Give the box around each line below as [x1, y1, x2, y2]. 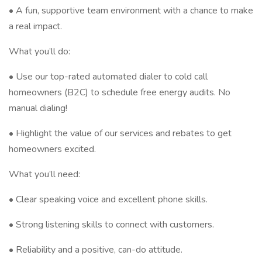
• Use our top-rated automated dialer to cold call [9, 70, 208, 83]
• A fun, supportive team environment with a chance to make [9, 4, 253, 17]
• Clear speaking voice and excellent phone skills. [9, 193, 208, 206]
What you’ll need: [9, 168, 80, 181]
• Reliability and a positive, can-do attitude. [9, 243, 182, 256]
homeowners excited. [9, 143, 96, 156]
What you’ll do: [9, 45, 70, 58]
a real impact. [9, 20, 62, 33]
